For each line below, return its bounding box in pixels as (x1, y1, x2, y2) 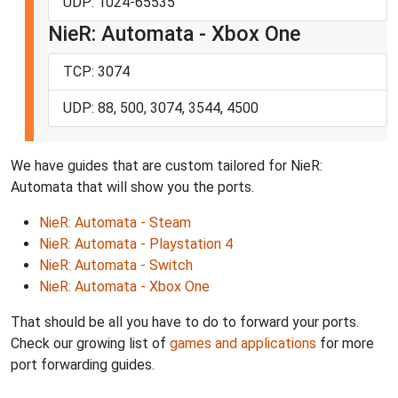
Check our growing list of (11, 334, 170, 352)
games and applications (170, 334, 316, 352)
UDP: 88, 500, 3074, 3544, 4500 (63, 99, 259, 116)
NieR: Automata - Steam (39, 213, 191, 231)
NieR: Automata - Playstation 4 (39, 235, 233, 252)
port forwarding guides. (11, 355, 155, 373)
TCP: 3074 (63, 62, 130, 80)
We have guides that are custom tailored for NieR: (11, 156, 322, 174)
